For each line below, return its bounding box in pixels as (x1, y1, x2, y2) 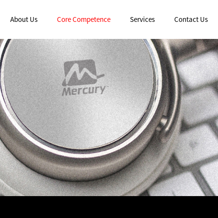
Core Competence (56, 15, 110, 24)
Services (129, 15, 155, 24)
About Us (10, 15, 37, 24)
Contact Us (174, 15, 208, 24)
